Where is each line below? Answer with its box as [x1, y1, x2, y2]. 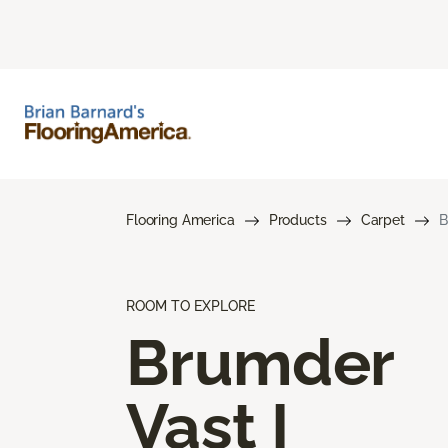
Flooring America [126, 211, 235, 228]
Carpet [360, 211, 405, 228]
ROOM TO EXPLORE [126, 297, 255, 314]
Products [268, 211, 327, 228]
